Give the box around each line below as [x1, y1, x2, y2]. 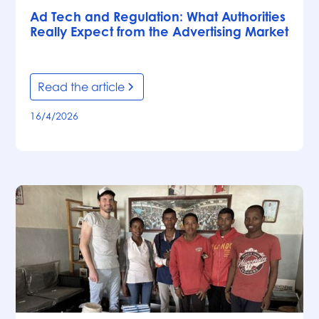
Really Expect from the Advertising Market [30, 23, 289, 40]
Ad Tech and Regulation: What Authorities [30, 9, 286, 25]
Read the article [38, 80, 125, 95]
